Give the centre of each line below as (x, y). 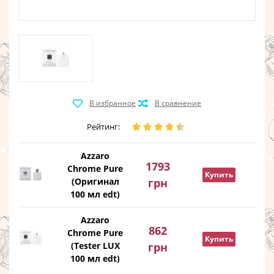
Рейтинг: (103, 127)
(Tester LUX (95, 246)
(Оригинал (95, 181)
